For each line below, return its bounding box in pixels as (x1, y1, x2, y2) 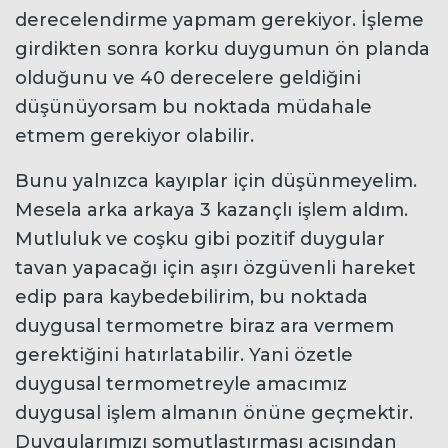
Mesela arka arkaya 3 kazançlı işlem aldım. (15, 198, 408, 221)
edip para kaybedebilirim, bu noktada (15, 285, 368, 308)
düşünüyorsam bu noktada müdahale (15, 95, 372, 118)
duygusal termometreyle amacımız (15, 372, 347, 395)
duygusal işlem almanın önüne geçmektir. (15, 401, 413, 424)
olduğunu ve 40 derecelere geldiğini (15, 66, 361, 89)
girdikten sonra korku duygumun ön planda (15, 37, 430, 60)
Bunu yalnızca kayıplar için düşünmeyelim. (15, 169, 417, 192)
